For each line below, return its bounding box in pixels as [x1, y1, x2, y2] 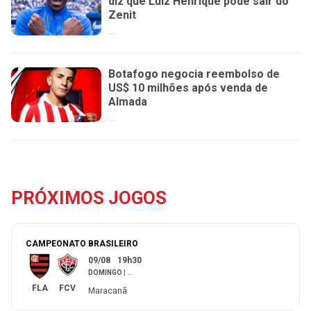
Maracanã [88, 286, 127, 296]
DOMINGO [88, 269, 122, 277]
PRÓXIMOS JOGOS [11, 187, 167, 209]
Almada [108, 94, 147, 108]
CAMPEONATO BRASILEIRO [26, 239, 138, 249]
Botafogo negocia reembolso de [108, 67, 280, 81]
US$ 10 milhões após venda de [108, 81, 268, 94]
